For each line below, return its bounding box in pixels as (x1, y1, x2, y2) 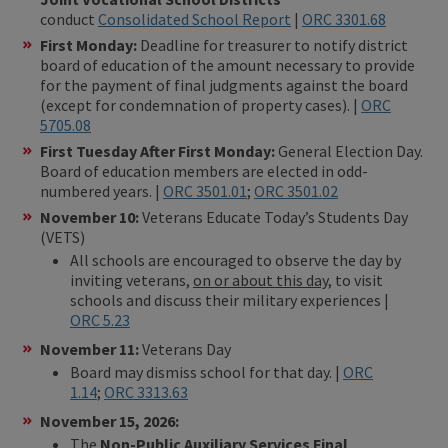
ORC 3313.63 (104, 382, 188, 403)
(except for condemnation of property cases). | (40, 95, 361, 116)
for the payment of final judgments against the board (40, 75, 408, 96)
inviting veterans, (70, 270, 193, 291)
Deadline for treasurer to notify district (140, 35, 408, 56)
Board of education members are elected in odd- (40, 161, 368, 182)
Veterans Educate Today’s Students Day (139, 207, 408, 228)
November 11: (40, 339, 139, 360)
